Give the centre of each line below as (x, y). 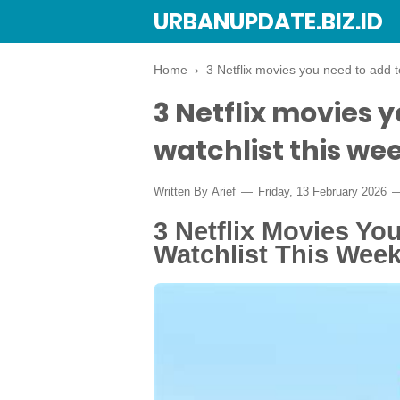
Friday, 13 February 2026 (322, 192)
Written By (183, 192)
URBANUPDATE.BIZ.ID (268, 22)
